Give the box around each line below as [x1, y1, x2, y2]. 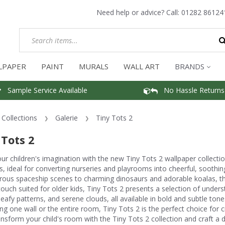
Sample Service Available [1, 85, 87, 95]
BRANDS [175, 61, 204, 71]
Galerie [55, 113, 78, 123]
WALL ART [124, 61, 160, 71]
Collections [1, 113, 37, 123]
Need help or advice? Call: [96, 8, 181, 17]
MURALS [79, 61, 108, 71]
